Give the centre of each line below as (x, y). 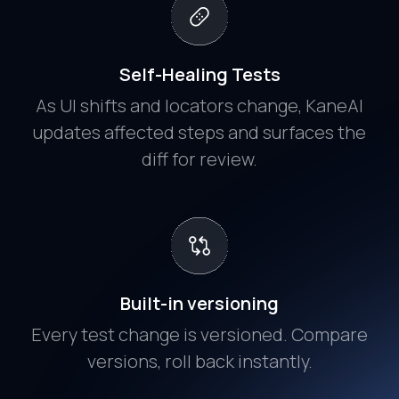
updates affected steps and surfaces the (199, 133)
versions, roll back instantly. (199, 362)
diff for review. (199, 159)
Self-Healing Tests (199, 75)
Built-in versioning (199, 304)
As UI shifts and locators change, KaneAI (199, 106)
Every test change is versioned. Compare (199, 335)
